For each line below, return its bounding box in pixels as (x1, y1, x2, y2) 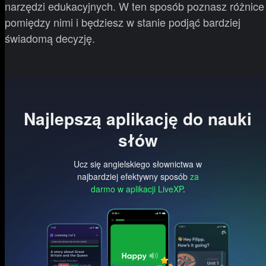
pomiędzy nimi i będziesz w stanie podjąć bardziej (5, 14, 240, 30)
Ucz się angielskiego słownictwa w (74, 157, 202, 170)
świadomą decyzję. (5, 30, 95, 46)
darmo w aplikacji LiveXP (90, 182, 183, 195)
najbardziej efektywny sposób (77, 170, 190, 182)
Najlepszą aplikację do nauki (24, 106, 252, 131)
